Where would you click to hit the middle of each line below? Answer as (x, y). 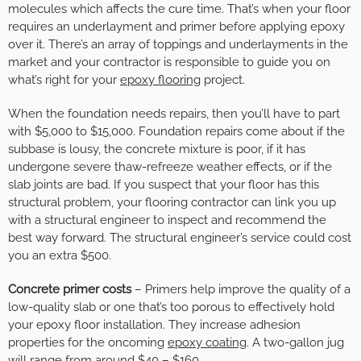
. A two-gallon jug (295, 343)
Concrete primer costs (70, 290)
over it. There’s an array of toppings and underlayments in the (178, 45)
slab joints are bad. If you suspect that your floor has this (164, 185)
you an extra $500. (60, 256)
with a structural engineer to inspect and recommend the (167, 220)
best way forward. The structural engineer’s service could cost (180, 238)
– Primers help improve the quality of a (241, 290)
